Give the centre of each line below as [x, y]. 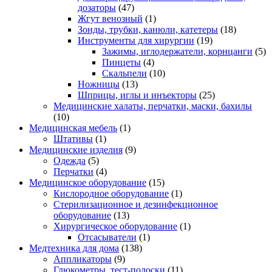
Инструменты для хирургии [136, 40]
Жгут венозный [110, 18]
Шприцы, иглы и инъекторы [137, 95]
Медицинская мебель [73, 127]
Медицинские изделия [76, 149]
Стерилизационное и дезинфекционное [136, 204]
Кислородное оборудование [111, 193]
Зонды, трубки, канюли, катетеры [148, 29]
